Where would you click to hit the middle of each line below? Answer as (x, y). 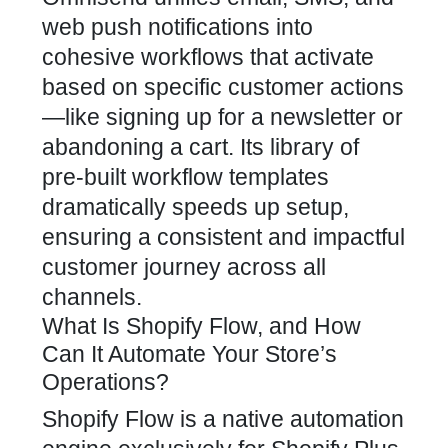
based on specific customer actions (223, 87)
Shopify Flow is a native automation (223, 419)
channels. (92, 297)
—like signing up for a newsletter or (222, 117)
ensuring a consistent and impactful (223, 237)
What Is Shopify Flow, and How (201, 326)
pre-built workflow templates (185, 177)
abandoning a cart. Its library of (200, 147)
